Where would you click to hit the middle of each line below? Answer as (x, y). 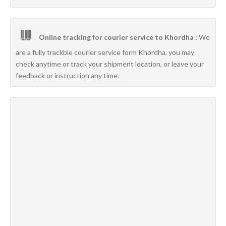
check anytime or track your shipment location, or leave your (110, 64)
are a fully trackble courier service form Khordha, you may (105, 52)
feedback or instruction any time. (67, 75)
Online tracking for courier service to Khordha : (118, 37)
